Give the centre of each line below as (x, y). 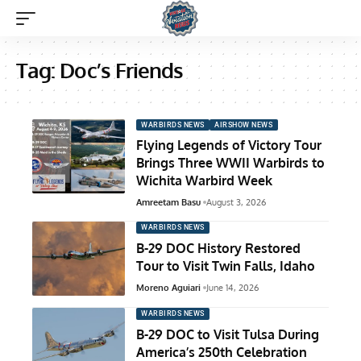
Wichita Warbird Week (204, 181)
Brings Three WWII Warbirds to (230, 163)
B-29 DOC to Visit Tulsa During (228, 334)
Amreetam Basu (168, 203)
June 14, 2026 (232, 287)
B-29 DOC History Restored (218, 248)
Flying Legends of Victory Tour (229, 145)
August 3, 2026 (236, 203)
